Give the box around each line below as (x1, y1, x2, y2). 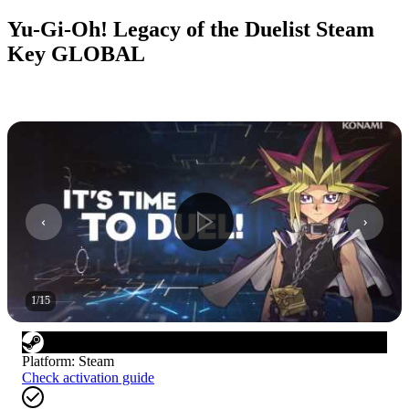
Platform (22, 352, 71, 369)
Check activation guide (22, 369, 154, 385)
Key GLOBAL (7, 41, 145, 66)
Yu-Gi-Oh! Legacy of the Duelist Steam (7, 16, 374, 41)
